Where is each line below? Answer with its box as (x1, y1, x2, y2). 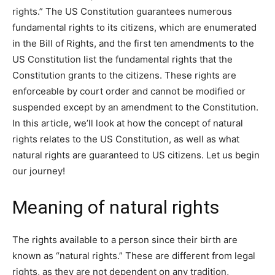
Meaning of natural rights (12, 196, 223, 218)
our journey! (12, 165, 68, 177)
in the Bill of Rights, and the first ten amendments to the (12, 37, 254, 49)
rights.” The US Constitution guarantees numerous (12, 5, 232, 17)
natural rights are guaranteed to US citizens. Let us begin (12, 149, 260, 161)
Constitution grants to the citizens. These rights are (12, 69, 236, 81)
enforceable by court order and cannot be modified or (12, 85, 246, 97)
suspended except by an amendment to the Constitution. (12, 101, 258, 113)
